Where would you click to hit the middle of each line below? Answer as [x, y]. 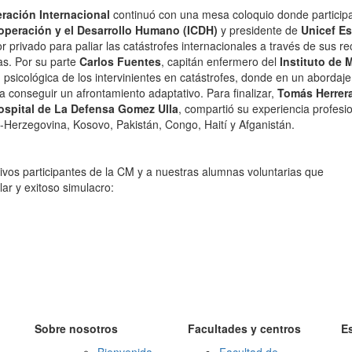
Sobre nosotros [76, 328]
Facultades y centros [244, 328]
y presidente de [259, 30]
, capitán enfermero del [220, 61]
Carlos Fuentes [120, 61]
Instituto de [311, 61]
